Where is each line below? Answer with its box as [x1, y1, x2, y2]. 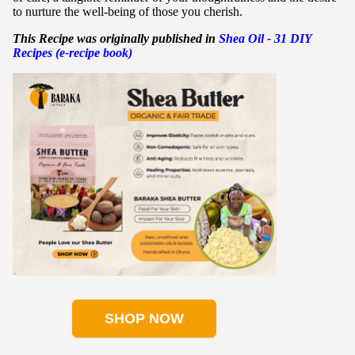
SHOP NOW [105, 311, 185, 327]
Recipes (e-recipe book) [13, 45, 132, 59]
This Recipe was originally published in [13, 31, 219, 45]
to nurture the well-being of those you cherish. [13, 4, 242, 18]
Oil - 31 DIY [248, 31, 311, 45]
